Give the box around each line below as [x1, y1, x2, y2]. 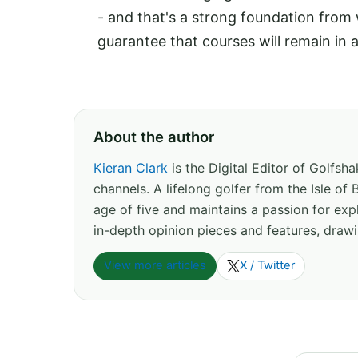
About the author [93, 127, 214, 145]
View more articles [104, 258, 206, 273]
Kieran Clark [93, 159, 168, 176]
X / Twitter [240, 258, 295, 273]
